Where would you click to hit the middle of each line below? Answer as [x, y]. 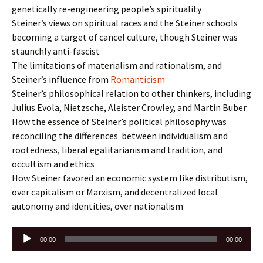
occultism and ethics [53, 164]
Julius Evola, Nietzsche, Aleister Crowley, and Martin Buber [129, 107]
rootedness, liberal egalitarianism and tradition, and [117, 150]
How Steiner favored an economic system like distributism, [130, 178]
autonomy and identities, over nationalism [97, 206]
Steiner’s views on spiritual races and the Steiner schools [125, 23]
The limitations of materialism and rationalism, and [117, 65]
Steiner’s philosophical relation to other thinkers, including [131, 93]
